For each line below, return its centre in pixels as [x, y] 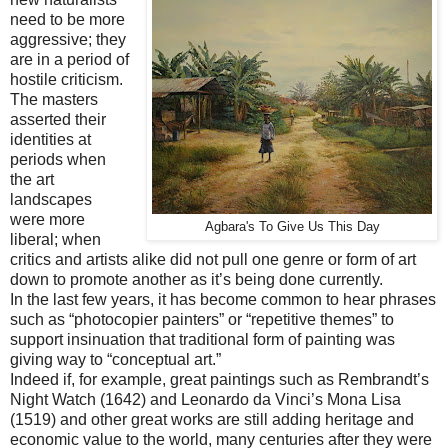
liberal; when [55, 239]
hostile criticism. [66, 79]
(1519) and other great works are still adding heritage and [212, 419]
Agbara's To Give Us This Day [292, 226]
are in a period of [69, 59]
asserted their [58, 119]
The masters [54, 99]
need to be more [67, 19]
